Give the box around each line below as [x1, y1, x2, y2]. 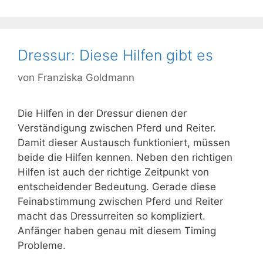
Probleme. [18, 240, 66, 252]
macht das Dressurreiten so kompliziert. [18, 210, 205, 222]
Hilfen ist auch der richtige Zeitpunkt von [18, 166, 209, 178]
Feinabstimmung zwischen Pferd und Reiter [18, 195, 223, 208]
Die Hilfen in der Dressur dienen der [18, 107, 187, 120]
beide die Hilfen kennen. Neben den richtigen [18, 151, 232, 164]
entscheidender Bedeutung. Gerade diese [18, 181, 216, 193]
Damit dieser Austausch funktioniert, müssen [18, 137, 230, 149]
